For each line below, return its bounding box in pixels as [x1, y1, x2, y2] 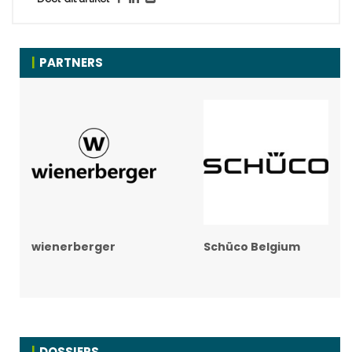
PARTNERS [39, 54, 103, 71]
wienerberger [31, 239, 115, 255]
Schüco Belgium [203, 239, 300, 255]
